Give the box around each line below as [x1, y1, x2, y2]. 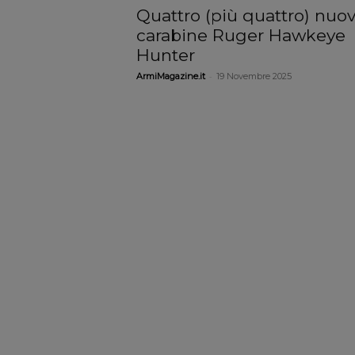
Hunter [136, 44, 195, 65]
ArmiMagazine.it [136, 70, 205, 82]
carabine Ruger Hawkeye [136, 25, 345, 45]
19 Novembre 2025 [216, 70, 292, 82]
